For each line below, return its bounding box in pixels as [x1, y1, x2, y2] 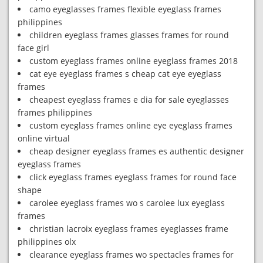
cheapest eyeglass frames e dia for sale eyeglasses [29, 94, 229, 105]
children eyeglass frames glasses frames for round [29, 29, 229, 41]
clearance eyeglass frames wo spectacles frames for [29, 249, 234, 260]
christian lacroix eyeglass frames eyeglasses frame [29, 223, 228, 234]
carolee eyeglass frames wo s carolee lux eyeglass [29, 197, 225, 208]
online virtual [18, 133, 70, 144]
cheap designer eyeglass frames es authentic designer [29, 146, 244, 157]
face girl [18, 42, 49, 53]
